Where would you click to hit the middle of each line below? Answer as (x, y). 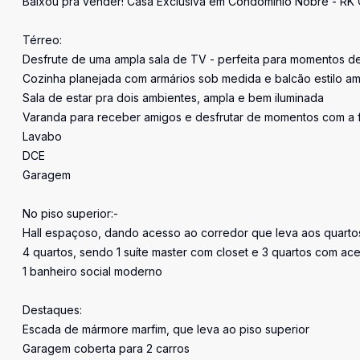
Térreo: (42, 40)
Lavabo (42, 136)
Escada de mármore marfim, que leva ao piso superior (166, 329)
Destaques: (52, 310)
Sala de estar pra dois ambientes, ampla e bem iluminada (173, 98)
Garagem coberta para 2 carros (106, 348)
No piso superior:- (70, 213)
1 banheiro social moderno (92, 271)
